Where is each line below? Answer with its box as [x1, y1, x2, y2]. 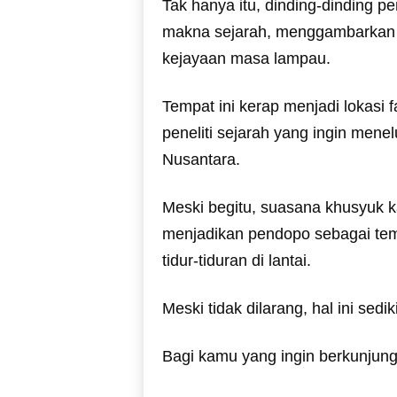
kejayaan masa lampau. [161, 49, 331, 67]
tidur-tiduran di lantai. [161, 251, 311, 269]
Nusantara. [161, 150, 240, 168]
